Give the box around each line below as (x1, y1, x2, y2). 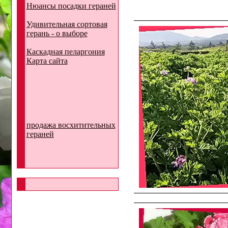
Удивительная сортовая (26, 20, 107, 28)
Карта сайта (26, 56, 68, 65)
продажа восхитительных (26, 121, 116, 129)
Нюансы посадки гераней (26, 2, 116, 10)
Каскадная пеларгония (26, 47, 105, 56)
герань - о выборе (26, 29, 88, 38)
